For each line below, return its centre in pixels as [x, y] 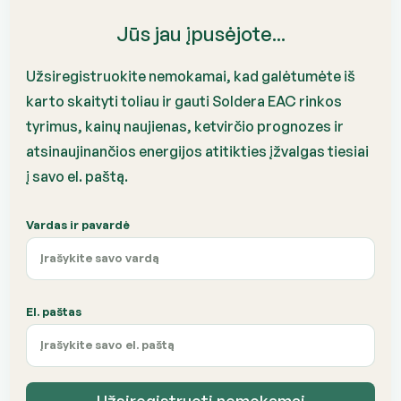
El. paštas [54, 311]
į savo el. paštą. [77, 176]
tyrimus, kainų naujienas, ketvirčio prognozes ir [185, 126]
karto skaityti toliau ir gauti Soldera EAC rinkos [184, 101]
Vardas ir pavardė [78, 224]
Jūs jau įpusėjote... [200, 33]
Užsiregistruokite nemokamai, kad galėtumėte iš [191, 76]
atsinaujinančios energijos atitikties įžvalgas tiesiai [198, 151]
